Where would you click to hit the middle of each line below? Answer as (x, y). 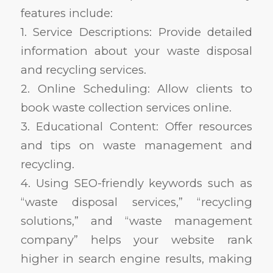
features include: (66, 13)
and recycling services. (83, 69)
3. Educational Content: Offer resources (136, 126)
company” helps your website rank (136, 239)
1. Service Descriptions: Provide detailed (136, 32)
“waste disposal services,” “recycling (136, 202)
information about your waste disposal (136, 51)
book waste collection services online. (126, 107)
